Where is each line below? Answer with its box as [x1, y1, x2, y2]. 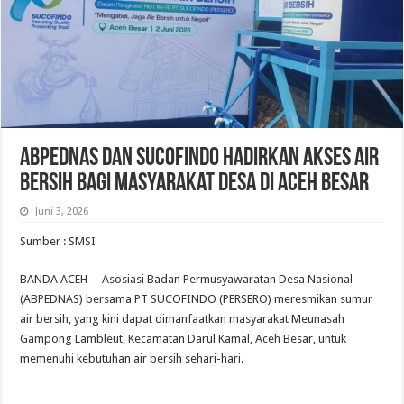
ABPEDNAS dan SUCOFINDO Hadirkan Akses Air [20, 145, 380, 171]
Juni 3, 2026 [35, 205, 89, 217]
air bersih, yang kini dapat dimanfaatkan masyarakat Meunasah [20, 311, 345, 326]
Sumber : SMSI [20, 234, 96, 248]
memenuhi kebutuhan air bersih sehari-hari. [20, 351, 244, 365]
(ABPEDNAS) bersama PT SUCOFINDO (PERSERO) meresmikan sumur [20, 291, 373, 306]
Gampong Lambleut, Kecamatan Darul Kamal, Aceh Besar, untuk [20, 331, 347, 345]
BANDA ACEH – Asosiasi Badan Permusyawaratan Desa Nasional [20, 271, 353, 286]
